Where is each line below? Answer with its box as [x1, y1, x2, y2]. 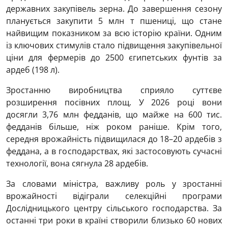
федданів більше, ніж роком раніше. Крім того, [6, 121, 222, 132]
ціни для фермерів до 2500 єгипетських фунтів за [6, 52, 222, 63]
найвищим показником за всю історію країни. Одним [6, 27, 222, 39]
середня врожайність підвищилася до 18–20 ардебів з [6, 133, 222, 145]
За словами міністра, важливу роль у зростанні [6, 178, 222, 189]
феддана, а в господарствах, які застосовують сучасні [6, 146, 222, 157]
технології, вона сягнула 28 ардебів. [6, 158, 148, 169]
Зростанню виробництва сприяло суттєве [6, 84, 222, 96]
